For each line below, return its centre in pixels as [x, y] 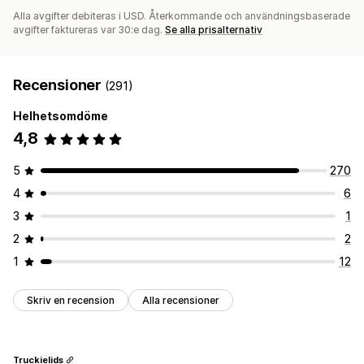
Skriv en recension [71, 301]
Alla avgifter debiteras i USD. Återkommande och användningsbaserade [182, 16]
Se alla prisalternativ [214, 30]
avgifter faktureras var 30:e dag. [89, 30]
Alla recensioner [181, 301]
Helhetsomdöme [61, 116]
